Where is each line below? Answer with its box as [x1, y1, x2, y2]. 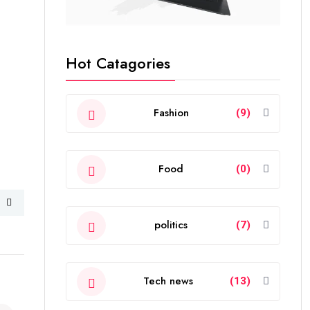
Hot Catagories [66, 51, 170, 74]
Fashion [153, 105, 189, 121]
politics [154, 217, 188, 233]
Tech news [143, 273, 193, 289]
